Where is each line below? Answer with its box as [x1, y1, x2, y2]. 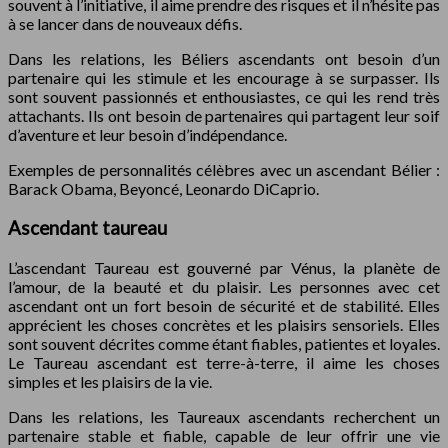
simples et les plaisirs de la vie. [8, 371, 212, 391]
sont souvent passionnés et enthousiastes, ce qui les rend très [8, 87, 440, 107]
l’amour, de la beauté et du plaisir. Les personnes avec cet [8, 276, 440, 296]
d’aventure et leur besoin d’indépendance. [8, 125, 287, 145]
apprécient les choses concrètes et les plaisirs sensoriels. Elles [8, 314, 440, 334]
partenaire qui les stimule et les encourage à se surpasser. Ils [8, 68, 440, 88]
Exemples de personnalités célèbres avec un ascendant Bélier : [8, 160, 440, 180]
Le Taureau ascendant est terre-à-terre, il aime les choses [8, 352, 440, 372]
